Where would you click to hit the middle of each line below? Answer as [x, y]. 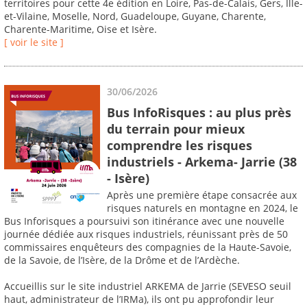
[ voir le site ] [34, 42]
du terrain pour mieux [176, 128]
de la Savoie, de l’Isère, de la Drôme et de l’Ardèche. [122, 260]
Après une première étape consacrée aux [202, 195]
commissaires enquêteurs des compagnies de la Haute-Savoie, [148, 247]
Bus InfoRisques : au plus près [199, 112]
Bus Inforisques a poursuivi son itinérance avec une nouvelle [144, 221]
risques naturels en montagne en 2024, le [202, 208]
